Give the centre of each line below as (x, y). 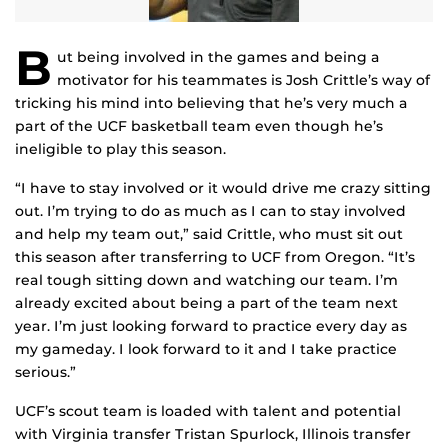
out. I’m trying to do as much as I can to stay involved (210, 211)
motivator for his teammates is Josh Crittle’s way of (243, 80)
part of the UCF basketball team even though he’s (199, 126)
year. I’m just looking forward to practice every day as (211, 326)
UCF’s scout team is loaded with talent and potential (208, 411)
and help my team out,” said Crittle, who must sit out (209, 234)
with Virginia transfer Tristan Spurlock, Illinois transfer (213, 434)
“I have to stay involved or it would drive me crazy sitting (223, 188)
